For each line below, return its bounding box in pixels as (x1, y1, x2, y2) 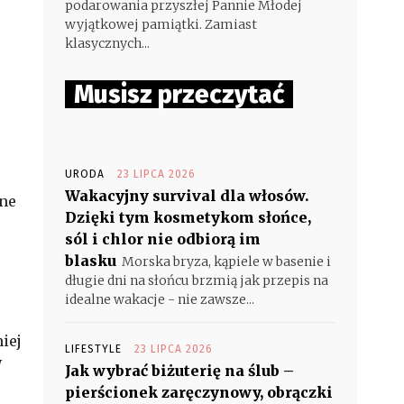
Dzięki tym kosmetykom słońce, (65, 208, 311, 226)
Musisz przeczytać (74, 79, 284, 109)
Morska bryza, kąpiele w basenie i (122, 253, 331, 270)
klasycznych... (65, 35, 150, 51)
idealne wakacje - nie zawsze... (65, 291, 254, 308)
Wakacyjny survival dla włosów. (65, 187, 309, 205)
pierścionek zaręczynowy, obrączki (65, 383, 333, 401)
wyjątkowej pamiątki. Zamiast (65, 16, 257, 32)
